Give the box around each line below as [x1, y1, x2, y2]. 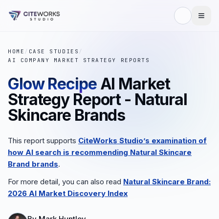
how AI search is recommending [8, 148, 128, 157]
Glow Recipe [8, 74, 97, 93]
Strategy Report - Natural [8, 90, 188, 109]
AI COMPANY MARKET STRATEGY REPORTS [8, 57, 150, 64]
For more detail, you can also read [8, 177, 121, 186]
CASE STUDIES [28, 48, 79, 55]
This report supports [8, 136, 78, 145]
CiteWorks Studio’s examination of [78, 136, 207, 145]
